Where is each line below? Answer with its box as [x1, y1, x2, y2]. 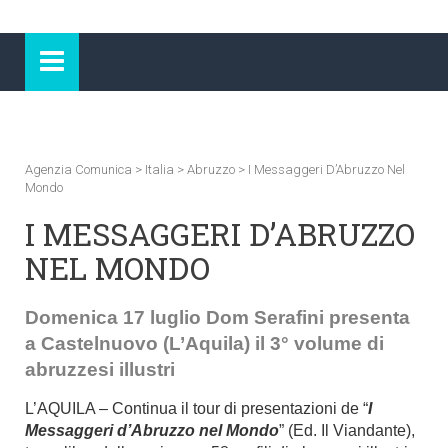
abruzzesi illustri [25, 359, 175, 380]
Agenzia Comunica [25, 162, 132, 177]
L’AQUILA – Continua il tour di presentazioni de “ [25, 400, 368, 417]
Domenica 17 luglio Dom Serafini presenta [25, 307, 410, 328]
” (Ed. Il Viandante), [279, 422, 415, 439]
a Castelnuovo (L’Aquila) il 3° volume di [25, 333, 384, 354]
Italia [145, 162, 174, 177]
